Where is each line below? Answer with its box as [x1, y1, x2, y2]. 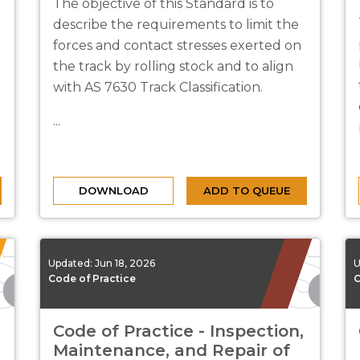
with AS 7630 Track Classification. [53, 80, 263, 95]
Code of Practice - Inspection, [53, 321, 304, 341]
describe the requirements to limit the [53, 17, 299, 32]
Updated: [48, 256, 95, 269]
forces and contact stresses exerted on [53, 38, 301, 53]
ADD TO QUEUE [203, 184, 290, 197]
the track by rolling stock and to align [53, 59, 293, 74]
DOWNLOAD [78, 184, 149, 197]
